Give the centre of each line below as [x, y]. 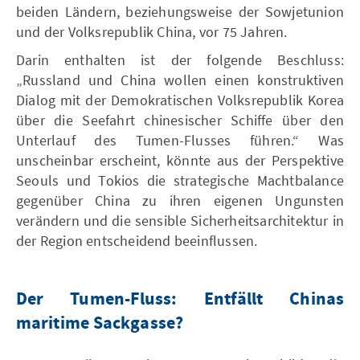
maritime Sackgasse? [100, 323]
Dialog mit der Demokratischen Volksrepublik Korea [180, 100]
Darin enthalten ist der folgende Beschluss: [180, 59]
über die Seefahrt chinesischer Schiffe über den [180, 120]
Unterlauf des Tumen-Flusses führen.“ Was [180, 140]
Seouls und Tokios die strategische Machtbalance [180, 180]
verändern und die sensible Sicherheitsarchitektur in [180, 220]
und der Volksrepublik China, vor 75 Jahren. [152, 31]
